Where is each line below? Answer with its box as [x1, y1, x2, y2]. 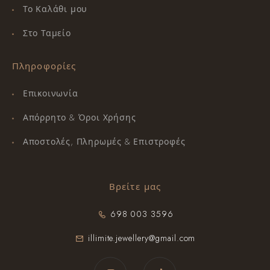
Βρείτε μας [109, 180, 161, 193]
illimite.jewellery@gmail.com [88, 232, 196, 244]
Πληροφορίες [12, 60, 77, 73]
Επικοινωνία [22, 87, 78, 99]
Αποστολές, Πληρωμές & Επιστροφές [22, 136, 186, 148]
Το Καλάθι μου [22, 3, 88, 15]
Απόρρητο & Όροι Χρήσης [22, 111, 136, 124]
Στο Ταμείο [22, 27, 71, 39]
